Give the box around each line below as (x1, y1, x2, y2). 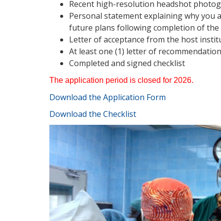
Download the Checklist (49, 109, 136, 119)
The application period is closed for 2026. (49, 76, 193, 84)
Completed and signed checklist (69, 58, 185, 69)
